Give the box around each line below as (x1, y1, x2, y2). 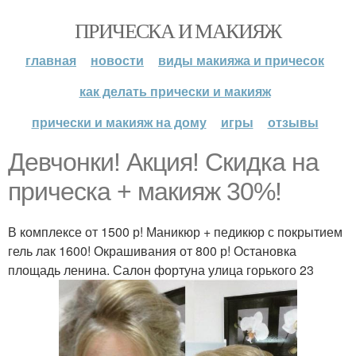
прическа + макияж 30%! (8, 177, 281, 206)
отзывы (267, 113, 319, 131)
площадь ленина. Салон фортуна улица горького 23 (8, 261, 314, 279)
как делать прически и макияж (79, 82, 271, 100)
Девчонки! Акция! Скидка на (8, 148, 319, 176)
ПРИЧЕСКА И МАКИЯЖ (75, 17, 281, 44)
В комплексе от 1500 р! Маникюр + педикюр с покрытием (8, 222, 342, 241)
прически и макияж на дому (31, 113, 207, 131)
